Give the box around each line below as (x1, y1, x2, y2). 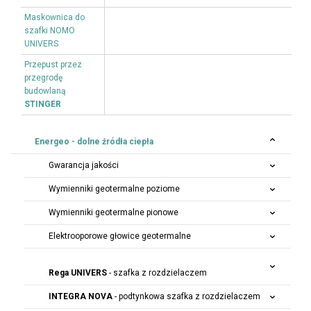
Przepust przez (24, 60, 82, 69)
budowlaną (24, 86, 66, 96)
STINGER (24, 99, 61, 109)
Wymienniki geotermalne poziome (49, 184, 180, 194)
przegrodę (24, 73, 62, 83)
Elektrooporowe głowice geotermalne (49, 231, 191, 241)
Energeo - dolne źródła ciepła (35, 137, 153, 146)
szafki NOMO (24, 26, 75, 35)
